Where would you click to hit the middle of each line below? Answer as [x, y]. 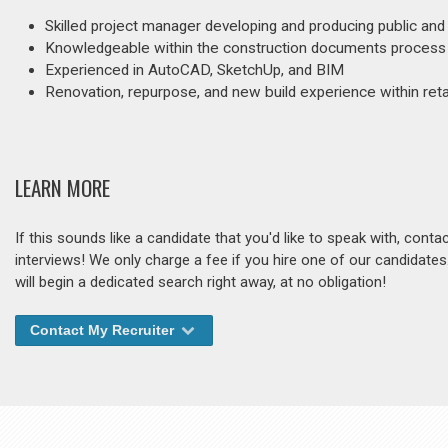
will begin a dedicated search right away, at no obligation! [200, 282]
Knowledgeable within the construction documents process [245, 48]
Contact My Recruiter [104, 330]
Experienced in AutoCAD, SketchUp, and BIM [194, 70]
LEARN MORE [62, 188]
